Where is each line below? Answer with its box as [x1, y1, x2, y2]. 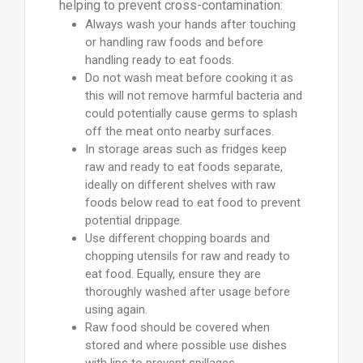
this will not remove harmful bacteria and [84, 88, 302, 104]
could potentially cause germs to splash [84, 106, 297, 122]
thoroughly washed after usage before [84, 284, 290, 300]
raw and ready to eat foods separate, [84, 160, 283, 175]
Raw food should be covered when [84, 320, 270, 335]
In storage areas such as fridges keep [84, 142, 287, 157]
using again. [84, 302, 147, 318]
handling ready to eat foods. [84, 53, 234, 68]
